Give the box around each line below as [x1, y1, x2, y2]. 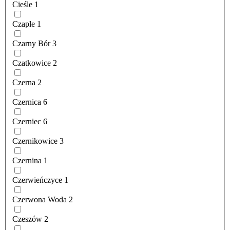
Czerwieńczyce [12, 176, 62, 185]
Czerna [12, 78, 35, 87]
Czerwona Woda [12, 195, 67, 204]
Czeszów [12, 215, 42, 224]
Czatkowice [12, 59, 51, 68]
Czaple [12, 20, 35, 29]
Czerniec [12, 117, 41, 126]
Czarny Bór [12, 39, 50, 48]
